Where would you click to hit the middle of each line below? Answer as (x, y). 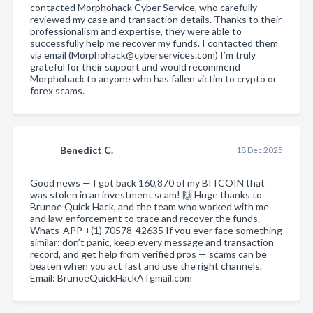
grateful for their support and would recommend (135, 66)
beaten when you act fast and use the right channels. (146, 265)
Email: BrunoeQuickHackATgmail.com (111, 277)
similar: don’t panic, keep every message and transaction (152, 242)
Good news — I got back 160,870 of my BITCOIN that (147, 182)
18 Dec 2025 (259, 150)
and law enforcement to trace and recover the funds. (145, 218)
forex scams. (57, 90)
